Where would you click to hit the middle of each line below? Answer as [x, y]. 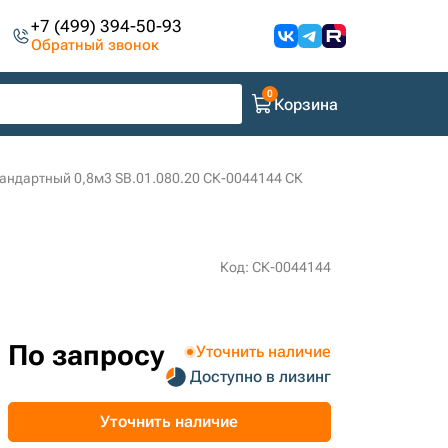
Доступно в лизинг [260, 376]
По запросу [85, 355]
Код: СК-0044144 [275, 267]
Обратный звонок [95, 45]
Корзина [306, 104]
